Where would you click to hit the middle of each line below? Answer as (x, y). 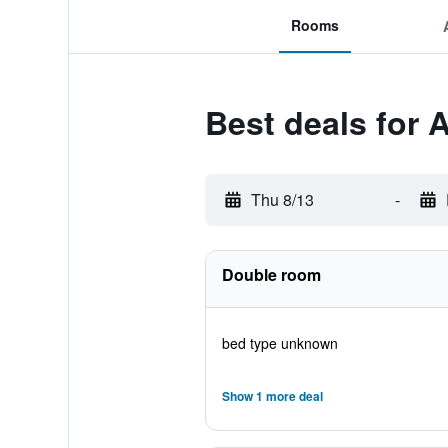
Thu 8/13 (282, 199)
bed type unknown (279, 343)
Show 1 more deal (272, 396)
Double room (271, 274)
